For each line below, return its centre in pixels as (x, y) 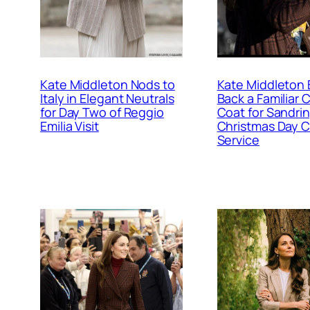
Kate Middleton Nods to (108, 85)
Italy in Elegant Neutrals (107, 99)
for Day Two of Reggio (102, 112)
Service (238, 140)
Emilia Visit (70, 126)
